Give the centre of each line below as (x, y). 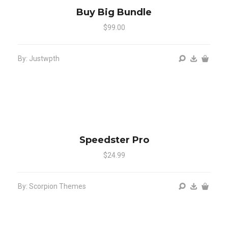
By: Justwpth (39, 58)
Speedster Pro (114, 140)
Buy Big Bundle (114, 12)
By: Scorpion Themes (52, 186)
